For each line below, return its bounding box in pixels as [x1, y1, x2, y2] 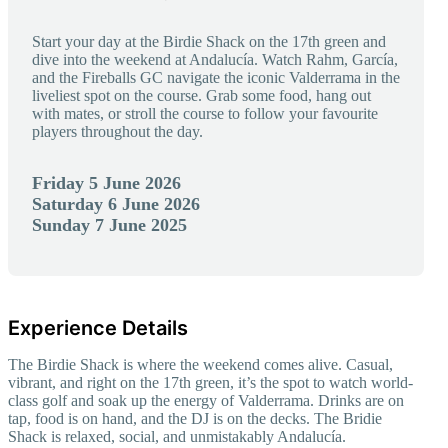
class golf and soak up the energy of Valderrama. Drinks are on [8, 391, 404, 409]
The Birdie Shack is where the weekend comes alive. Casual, [8, 355, 393, 373]
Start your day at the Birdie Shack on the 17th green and [32, 32, 386, 50]
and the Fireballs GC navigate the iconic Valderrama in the [32, 68, 400, 86]
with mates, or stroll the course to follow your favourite [32, 104, 378, 122]
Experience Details [8, 315, 188, 340]
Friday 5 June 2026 [32, 172, 181, 193]
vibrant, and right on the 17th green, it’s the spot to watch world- [8, 373, 413, 391]
